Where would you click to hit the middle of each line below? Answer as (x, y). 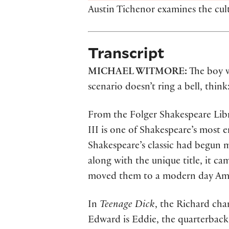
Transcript (126, 53)
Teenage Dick (127, 206)
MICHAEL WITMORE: (138, 73)
